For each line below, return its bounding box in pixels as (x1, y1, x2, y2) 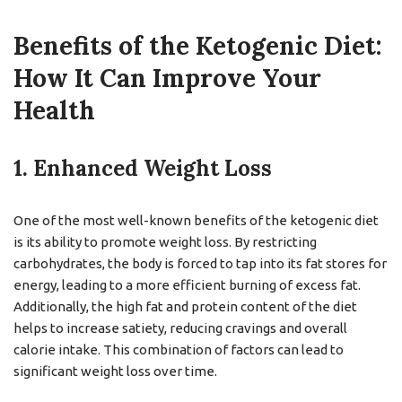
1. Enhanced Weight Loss (13, 154, 272, 182)
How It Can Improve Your (13, 62, 321, 94)
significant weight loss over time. (13, 363, 217, 379)
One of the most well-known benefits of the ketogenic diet (13, 213, 379, 228)
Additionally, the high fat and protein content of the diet (13, 299, 357, 314)
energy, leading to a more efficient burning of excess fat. (13, 277, 361, 293)
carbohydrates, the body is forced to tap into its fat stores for (13, 256, 387, 271)
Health (13, 94, 95, 127)
